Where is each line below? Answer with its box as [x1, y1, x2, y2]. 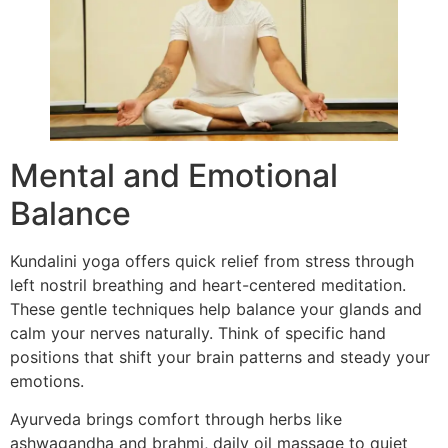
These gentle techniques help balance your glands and [10, 298, 422, 319]
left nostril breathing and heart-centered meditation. [10, 274, 406, 295]
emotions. [10, 370, 84, 391]
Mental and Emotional [10, 155, 338, 195]
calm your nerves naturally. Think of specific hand [10, 322, 386, 343]
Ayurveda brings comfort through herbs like [10, 408, 342, 429]
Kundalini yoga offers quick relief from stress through [10, 250, 414, 271]
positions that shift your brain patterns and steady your [10, 346, 430, 367]
